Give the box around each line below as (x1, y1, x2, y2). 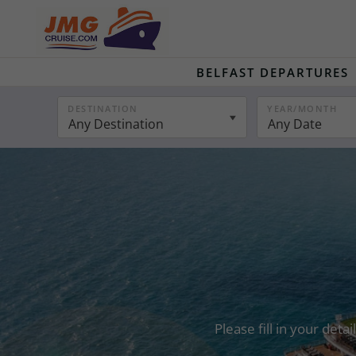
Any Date (268, 115, 323, 133)
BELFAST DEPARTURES (196, 64, 350, 80)
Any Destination (68, 115, 164, 133)
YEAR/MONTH (267, 103, 338, 114)
